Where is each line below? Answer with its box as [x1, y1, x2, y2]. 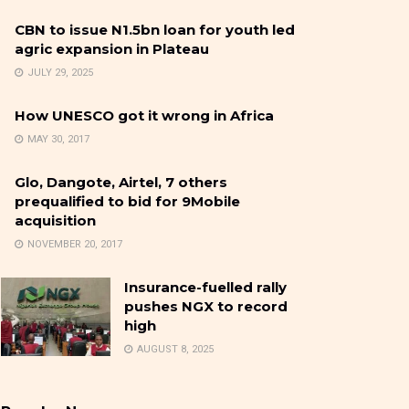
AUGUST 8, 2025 [134, 343, 214, 356]
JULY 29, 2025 [25, 67, 93, 79]
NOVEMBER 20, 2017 [25, 238, 122, 251]
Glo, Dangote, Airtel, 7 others [15, 173, 227, 192]
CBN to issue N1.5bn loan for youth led [15, 21, 295, 39]
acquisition [15, 212, 96, 230]
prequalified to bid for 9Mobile [15, 193, 240, 211]
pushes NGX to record [124, 298, 288, 316]
